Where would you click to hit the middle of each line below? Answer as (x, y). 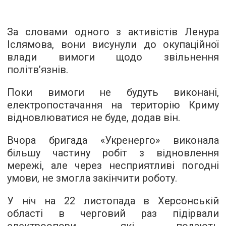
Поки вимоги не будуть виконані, (113, 92)
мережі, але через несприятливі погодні (113, 165)
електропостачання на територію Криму (113, 105)
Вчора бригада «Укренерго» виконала (113, 140)
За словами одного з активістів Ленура (113, 32)
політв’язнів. (38, 70)
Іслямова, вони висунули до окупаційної (113, 44)
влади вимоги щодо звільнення (113, 57)
